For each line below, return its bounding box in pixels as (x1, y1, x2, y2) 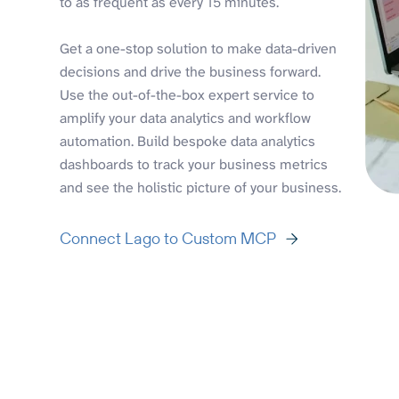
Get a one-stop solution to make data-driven (60, 38, 338, 58)
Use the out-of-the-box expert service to (60, 85, 315, 104)
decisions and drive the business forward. (60, 61, 322, 81)
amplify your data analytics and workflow (60, 108, 312, 127)
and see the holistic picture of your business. (60, 177, 342, 197)
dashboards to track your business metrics (60, 154, 329, 174)
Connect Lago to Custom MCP (60, 227, 277, 248)
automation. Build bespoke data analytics (60, 131, 316, 151)
